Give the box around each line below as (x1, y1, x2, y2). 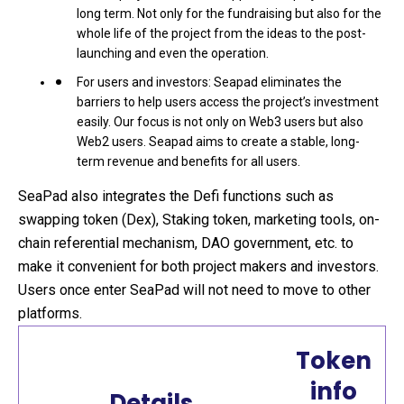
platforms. (18, 305, 82, 322)
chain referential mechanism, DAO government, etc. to (18, 234, 353, 252)
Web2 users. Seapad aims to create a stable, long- (77, 134, 360, 149)
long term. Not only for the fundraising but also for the (77, 6, 381, 21)
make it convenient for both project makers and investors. (18, 258, 379, 275)
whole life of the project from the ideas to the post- (77, 26, 366, 41)
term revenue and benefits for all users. (77, 154, 300, 169)
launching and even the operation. (77, 46, 269, 60)
